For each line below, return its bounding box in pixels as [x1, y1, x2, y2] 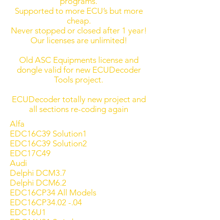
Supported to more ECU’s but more [14, 6, 143, 16]
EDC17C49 [10, 148, 51, 158]
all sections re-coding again [29, 104, 128, 114]
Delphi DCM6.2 [10, 178, 66, 188]
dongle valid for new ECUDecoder [16, 65, 141, 75]
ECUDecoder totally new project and [11, 94, 146, 104]
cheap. [66, 16, 91, 26]
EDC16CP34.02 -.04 [10, 197, 82, 207]
